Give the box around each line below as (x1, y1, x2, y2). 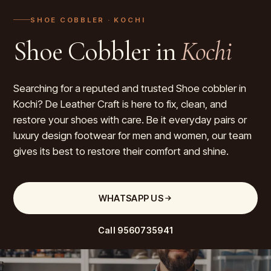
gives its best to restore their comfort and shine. (13, 145, 229, 157)
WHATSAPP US (98, 192, 164, 203)
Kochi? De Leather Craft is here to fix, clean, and (13, 97, 227, 110)
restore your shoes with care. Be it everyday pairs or (13, 113, 247, 126)
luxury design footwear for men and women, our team (13, 129, 252, 142)
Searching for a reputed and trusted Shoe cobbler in (13, 82, 246, 94)
